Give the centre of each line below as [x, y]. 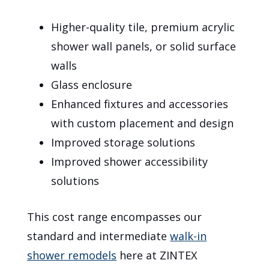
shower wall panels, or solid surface [144, 47]
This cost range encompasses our [115, 217]
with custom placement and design [143, 123]
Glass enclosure [92, 85]
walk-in [189, 236]
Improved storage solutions [123, 143]
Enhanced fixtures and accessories [140, 104]
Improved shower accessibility [130, 162]
